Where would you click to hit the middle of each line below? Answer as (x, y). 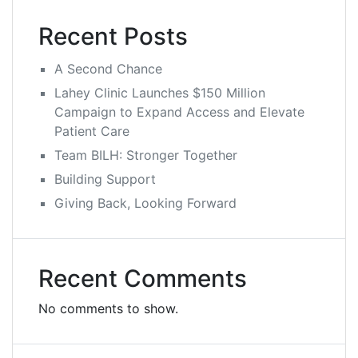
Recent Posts (113, 36)
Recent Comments (143, 278)
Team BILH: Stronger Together (150, 155)
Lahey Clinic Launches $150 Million (160, 92)
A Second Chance (108, 68)
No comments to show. (108, 308)
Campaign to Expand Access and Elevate (179, 111)
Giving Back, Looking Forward (145, 203)
